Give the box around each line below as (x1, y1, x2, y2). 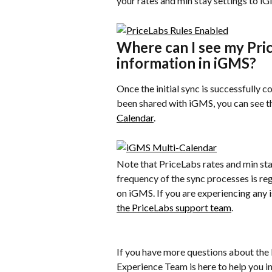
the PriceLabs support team (117, 202, 231, 214)
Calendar (117, 112, 154, 124)
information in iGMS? (117, 54, 256, 72)
